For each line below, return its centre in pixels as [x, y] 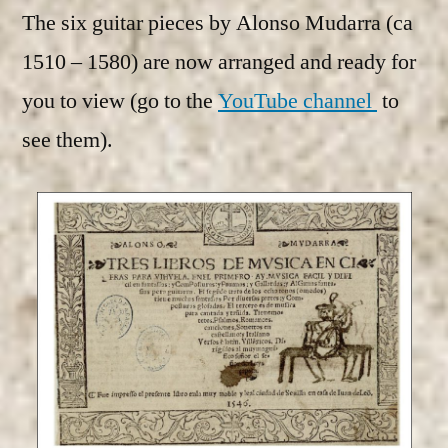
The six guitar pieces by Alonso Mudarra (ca [217, 23]
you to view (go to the [120, 101]
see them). [67, 140]
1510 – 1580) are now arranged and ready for [219, 62]
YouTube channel [297, 101]
